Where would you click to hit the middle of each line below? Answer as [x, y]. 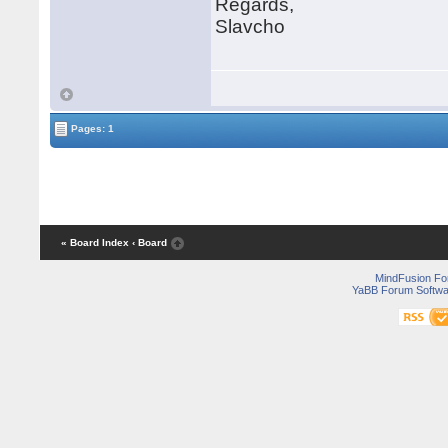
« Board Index [94, 243]
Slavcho [250, 26]
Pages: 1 [91, 128]
